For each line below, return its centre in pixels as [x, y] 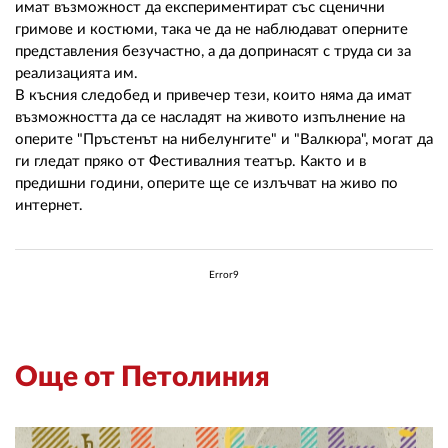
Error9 [224, 274]
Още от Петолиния [142, 376]
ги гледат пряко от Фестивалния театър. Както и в [190, 161]
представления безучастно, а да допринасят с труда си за [213, 51]
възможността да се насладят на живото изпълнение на [210, 117]
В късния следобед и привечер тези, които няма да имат [213, 95]
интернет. [49, 205]
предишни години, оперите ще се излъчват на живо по [206, 183]
